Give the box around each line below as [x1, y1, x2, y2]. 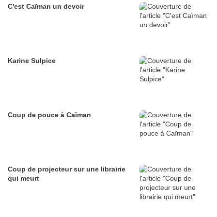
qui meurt [8, 174, 39, 183]
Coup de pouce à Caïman [8, 111, 91, 119]
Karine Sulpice [8, 57, 56, 65]
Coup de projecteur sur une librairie [8, 165, 125, 173]
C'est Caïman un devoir [8, 2, 84, 11]
